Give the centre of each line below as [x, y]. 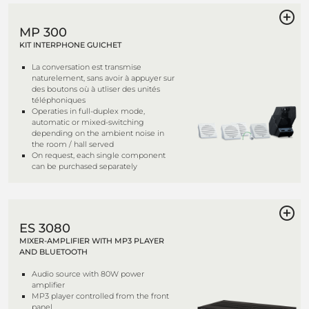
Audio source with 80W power [88, 274]
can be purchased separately [84, 166]
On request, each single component [99, 155]
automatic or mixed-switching [88, 122]
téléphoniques [59, 100]
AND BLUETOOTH [53, 252]
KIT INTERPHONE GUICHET [70, 45]
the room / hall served [73, 144]
